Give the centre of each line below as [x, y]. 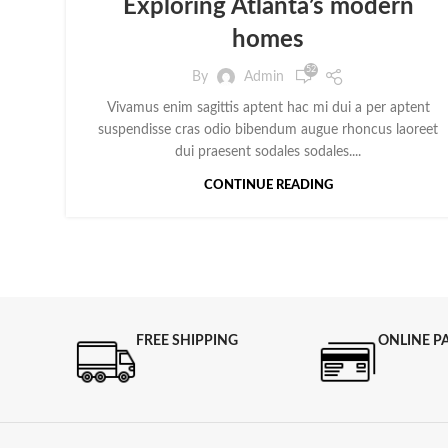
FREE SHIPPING [186, 341]
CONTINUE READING [268, 186]
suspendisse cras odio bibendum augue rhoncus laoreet [268, 130]
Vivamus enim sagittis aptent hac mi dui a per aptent [268, 108]
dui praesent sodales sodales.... [268, 152]
